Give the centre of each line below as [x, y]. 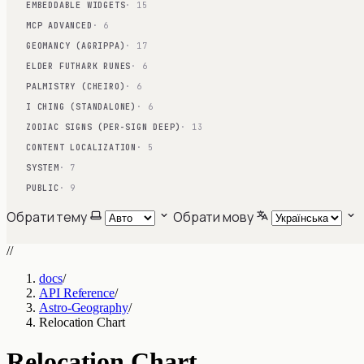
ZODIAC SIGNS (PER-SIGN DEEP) [104, 127]
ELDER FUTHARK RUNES [79, 66]
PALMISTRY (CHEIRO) [76, 87]
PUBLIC [43, 188]
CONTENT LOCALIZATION [81, 147]
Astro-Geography [84, 308]
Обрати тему [47, 217]
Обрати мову [213, 217]
